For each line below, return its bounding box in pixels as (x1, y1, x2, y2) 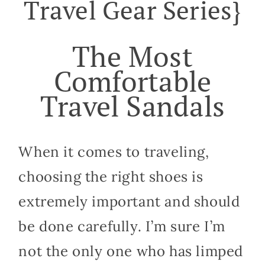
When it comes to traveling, (18, 143, 209, 161)
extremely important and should (18, 192, 240, 211)
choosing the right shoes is (18, 167, 203, 186)
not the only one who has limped (18, 242, 243, 261)
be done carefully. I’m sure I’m (18, 217, 225, 236)
